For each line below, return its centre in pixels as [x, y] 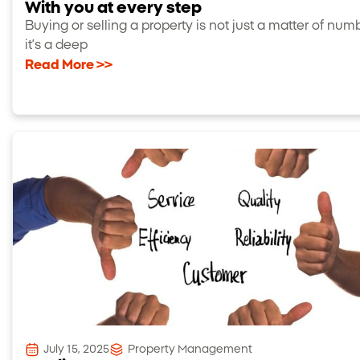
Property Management [190, 349]
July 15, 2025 [76, 349]
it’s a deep [56, 45]
